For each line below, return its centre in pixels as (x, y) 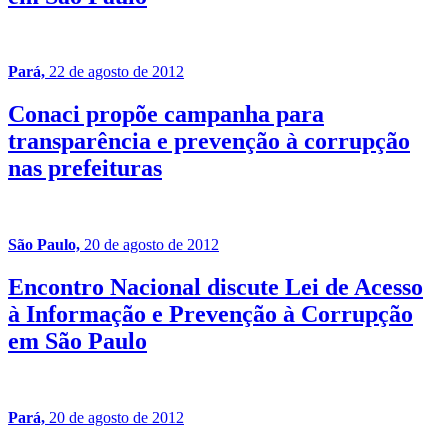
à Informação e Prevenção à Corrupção (210, 314)
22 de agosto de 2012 (116, 72)
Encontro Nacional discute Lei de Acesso (215, 287)
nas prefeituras (85, 168)
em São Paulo (77, 341)
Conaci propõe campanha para (166, 114)
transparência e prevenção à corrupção (209, 141)
